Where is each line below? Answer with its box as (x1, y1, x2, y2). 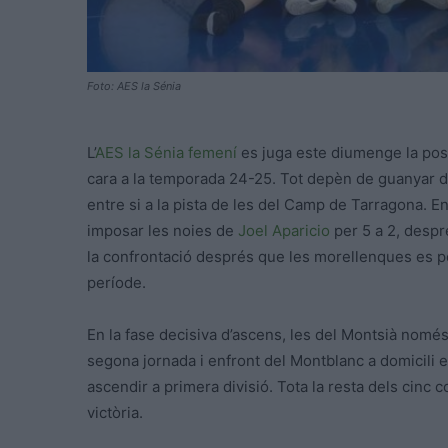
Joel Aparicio (238, 221, 330, 241)
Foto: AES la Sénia (87, 79, 181, 94)
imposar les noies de (87, 221, 238, 241)
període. (87, 273, 146, 293)
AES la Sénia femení (95, 143, 237, 163)
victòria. (87, 403, 143, 423)
